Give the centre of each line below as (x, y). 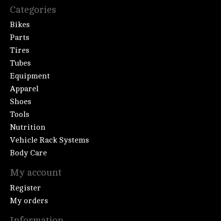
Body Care (28, 153)
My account (36, 173)
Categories (33, 10)
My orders (29, 201)
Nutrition (28, 128)
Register (25, 188)
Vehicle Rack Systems (49, 140)
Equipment (30, 76)
